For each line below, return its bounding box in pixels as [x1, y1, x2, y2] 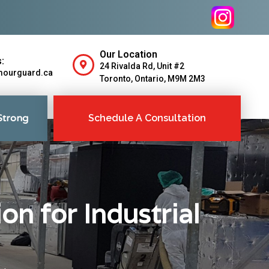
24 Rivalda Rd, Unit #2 [99, 61, 184, 71]
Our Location [99, 49, 157, 60]
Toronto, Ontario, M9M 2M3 [99, 74, 205, 83]
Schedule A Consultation [88, 112, 206, 124]
